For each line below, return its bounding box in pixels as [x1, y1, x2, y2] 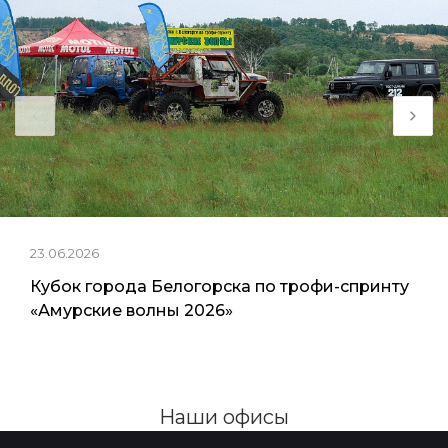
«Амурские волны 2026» [30, 301, 233, 321]
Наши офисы [159, 405, 289, 430]
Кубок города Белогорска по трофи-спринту [30, 277, 409, 297]
